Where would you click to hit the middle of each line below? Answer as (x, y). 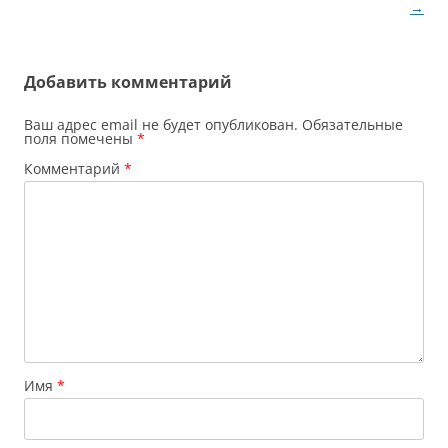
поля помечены (80, 139)
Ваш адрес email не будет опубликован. (161, 125)
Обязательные (352, 125)
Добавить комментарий (128, 82)
